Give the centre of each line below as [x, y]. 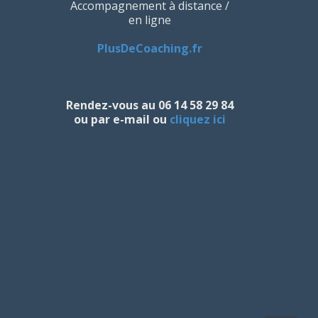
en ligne [149, 20]
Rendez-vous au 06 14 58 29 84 [149, 105]
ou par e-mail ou [121, 119]
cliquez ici [197, 119]
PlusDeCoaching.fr [149, 48]
